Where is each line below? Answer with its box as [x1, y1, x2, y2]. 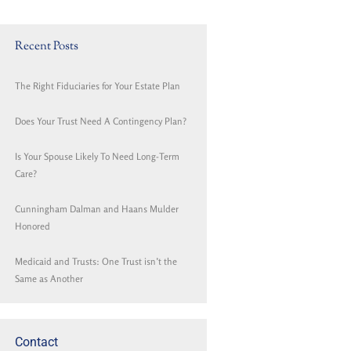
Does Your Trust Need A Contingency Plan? [15, 115, 186, 128]
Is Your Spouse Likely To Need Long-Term [15, 150, 179, 163]
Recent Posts [15, 38, 78, 56]
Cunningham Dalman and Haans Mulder [15, 203, 179, 215]
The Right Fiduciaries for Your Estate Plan [15, 80, 180, 92]
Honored [15, 220, 50, 233]
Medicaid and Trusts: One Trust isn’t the [15, 255, 177, 268]
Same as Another [15, 273, 83, 285]
